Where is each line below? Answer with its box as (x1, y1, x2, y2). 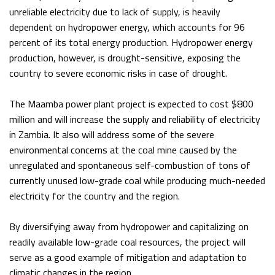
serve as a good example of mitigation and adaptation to (9, 250, 247, 265)
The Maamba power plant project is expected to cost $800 (9, 96, 254, 112)
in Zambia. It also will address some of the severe (9, 127, 214, 142)
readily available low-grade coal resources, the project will (9, 234, 246, 250)
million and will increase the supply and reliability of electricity (9, 112, 260, 127)
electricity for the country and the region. (9, 188, 180, 204)
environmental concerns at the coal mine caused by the (9, 142, 237, 158)
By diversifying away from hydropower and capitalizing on (9, 219, 249, 234)
